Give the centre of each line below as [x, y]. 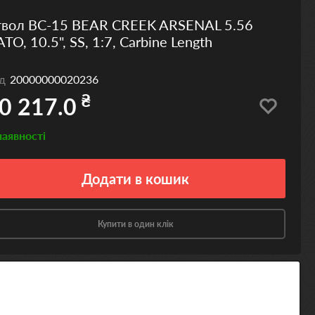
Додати [107, 178]
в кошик [162, 178]
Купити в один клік [135, 224]
